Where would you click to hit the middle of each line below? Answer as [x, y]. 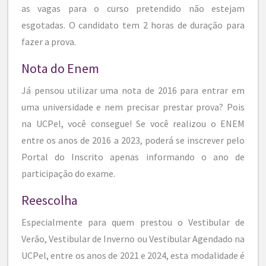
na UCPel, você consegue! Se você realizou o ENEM [133, 123]
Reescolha [50, 200]
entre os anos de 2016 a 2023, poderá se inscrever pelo [133, 140]
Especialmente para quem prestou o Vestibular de [133, 222]
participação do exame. [68, 173]
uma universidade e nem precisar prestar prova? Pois [133, 107]
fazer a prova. [50, 41]
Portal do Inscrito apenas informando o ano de [133, 156]
